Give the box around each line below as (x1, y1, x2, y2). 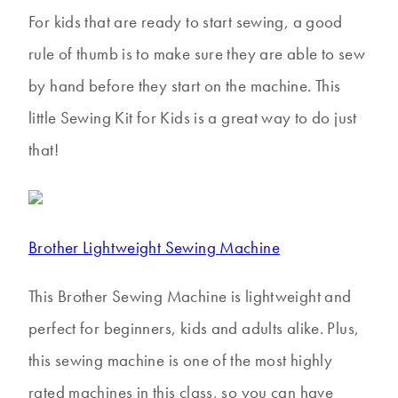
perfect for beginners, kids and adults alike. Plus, (28, 317, 360, 340)
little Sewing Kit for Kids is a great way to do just (28, 107, 357, 130)
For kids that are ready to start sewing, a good (28, 11, 343, 34)
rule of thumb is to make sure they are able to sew (28, 43, 366, 66)
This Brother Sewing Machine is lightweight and (28, 285, 352, 308)
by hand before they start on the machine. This (28, 75, 341, 98)
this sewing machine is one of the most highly (28, 349, 333, 372)
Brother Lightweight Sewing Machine (28, 236, 280, 259)
